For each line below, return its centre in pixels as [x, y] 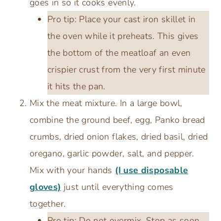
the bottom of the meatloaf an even [119, 53]
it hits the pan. [76, 86]
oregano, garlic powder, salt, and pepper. [112, 153]
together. [48, 203]
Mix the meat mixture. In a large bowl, [106, 103]
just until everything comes [117, 187]
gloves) [45, 187]
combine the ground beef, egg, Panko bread [117, 120]
